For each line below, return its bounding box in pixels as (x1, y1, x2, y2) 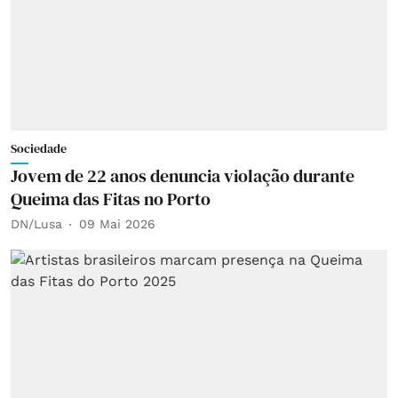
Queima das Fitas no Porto (11, 186, 211, 211)
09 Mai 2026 (79, 217, 155, 231)
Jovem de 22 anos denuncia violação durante (11, 163, 354, 188)
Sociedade (11, 139, 67, 157)
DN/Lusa (11, 217, 62, 231)
